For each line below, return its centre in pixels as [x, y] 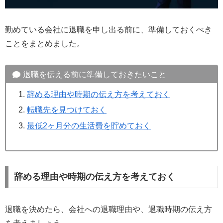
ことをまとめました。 [45, 43]
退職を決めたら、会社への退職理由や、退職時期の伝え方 [109, 210]
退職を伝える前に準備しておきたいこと [94, 74]
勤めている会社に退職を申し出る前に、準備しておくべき [109, 29]
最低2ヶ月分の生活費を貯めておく [89, 125]
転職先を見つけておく [66, 110]
